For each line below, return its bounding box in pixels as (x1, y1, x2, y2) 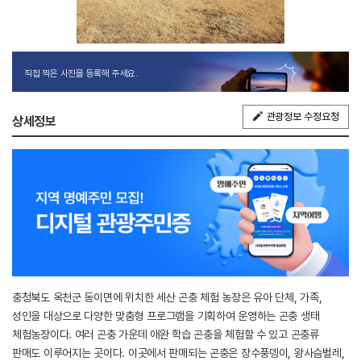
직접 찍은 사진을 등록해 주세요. (24, 67, 138, 79)
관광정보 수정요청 (266, 110, 339, 122)
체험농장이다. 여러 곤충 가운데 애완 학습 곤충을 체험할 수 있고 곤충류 (12, 328, 319, 342)
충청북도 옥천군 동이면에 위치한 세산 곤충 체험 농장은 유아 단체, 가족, (12, 291, 322, 305)
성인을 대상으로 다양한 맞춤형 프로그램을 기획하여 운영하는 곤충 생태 (12, 309, 320, 323)
